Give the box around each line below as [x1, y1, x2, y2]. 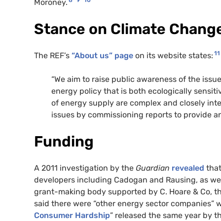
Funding [34, 132, 94, 150]
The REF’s [34, 50, 72, 60]
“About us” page [72, 50, 133, 60]
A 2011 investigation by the [34, 163, 136, 173]
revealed [172, 163, 204, 173]
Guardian [136, 163, 170, 173]
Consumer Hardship [34, 210, 110, 220]
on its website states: [133, 50, 213, 60]
